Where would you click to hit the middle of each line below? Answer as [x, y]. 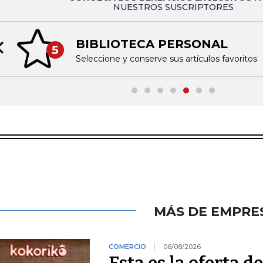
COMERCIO [127, 247]
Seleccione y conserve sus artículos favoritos [166, 58]
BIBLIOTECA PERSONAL [151, 44]
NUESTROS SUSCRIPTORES [173, 7]
